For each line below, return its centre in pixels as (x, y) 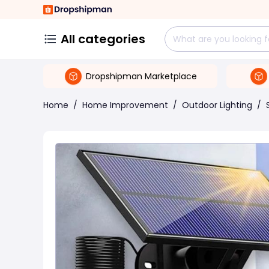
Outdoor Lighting (217, 105)
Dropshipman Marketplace (141, 76)
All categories (103, 39)
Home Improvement (125, 105)
